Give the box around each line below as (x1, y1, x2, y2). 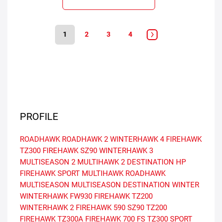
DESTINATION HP (127, 158, 186, 166)
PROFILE (20, 111, 58, 122)
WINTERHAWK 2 (20, 203, 74, 212)
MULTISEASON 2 (20, 158, 75, 166)
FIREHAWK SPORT (20, 169, 80, 178)
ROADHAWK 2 (62, 135, 108, 144)
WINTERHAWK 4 (110, 135, 164, 144)
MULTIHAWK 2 (77, 158, 125, 166)
